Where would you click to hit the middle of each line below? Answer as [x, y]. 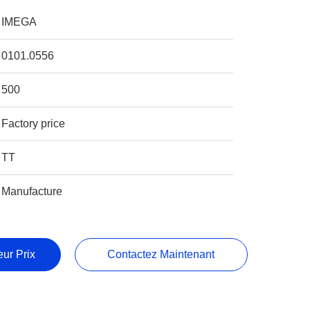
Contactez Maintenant [161, 254]
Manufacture [32, 191]
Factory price [34, 124]
